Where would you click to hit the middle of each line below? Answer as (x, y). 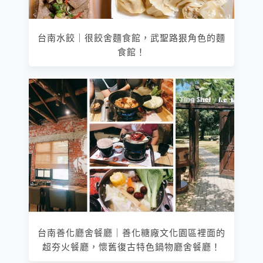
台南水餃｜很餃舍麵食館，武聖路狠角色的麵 (131, 38)
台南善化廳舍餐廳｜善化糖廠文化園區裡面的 (131, 233)
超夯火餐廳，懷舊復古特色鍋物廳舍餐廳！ (131, 247)
